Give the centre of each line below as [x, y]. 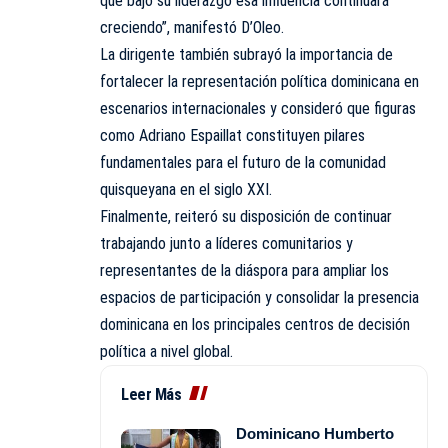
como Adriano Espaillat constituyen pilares [232, 135]
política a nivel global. [166, 351]
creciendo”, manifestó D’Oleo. [192, 27]
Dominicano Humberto [315, 433]
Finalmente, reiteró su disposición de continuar [246, 216]
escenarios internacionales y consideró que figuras [258, 108]
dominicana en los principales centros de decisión [255, 324]
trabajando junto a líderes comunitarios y [226, 243]
